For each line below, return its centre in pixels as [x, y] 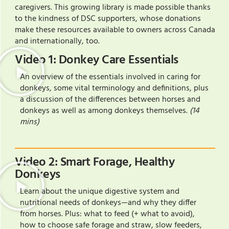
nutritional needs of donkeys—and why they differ [108, 203]
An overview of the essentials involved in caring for [110, 77]
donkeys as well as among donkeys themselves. [105, 111]
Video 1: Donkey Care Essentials [97, 60]
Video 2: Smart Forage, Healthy [95, 162]
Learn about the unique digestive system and [100, 191]
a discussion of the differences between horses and [110, 99]
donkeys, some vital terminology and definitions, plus [114, 88]
